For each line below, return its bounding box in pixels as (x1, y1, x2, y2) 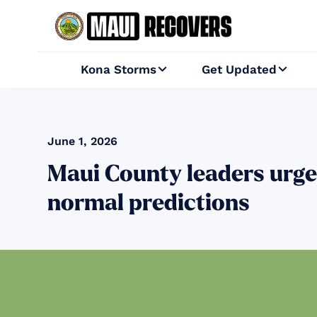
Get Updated (201, 62, 277, 77)
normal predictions (47, 191, 250, 216)
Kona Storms (81, 62, 157, 77)
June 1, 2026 (47, 134, 118, 149)
